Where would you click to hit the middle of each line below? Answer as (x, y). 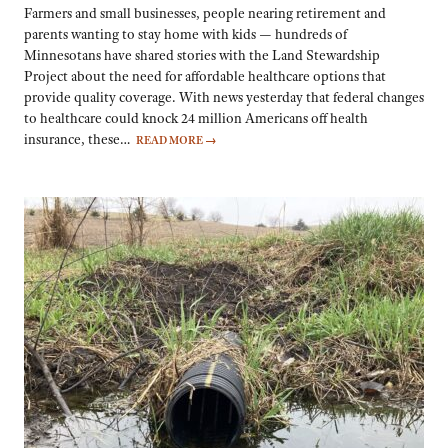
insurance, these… (80, 139)
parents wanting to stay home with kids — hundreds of (185, 34)
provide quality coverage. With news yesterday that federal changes (224, 97)
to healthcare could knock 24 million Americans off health (196, 118)
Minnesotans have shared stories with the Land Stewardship (202, 55)
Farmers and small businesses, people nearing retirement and (205, 13)
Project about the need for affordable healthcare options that (205, 76)
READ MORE (170, 140)
